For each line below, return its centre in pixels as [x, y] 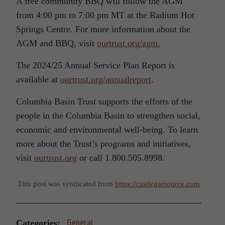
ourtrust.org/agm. [129, 43]
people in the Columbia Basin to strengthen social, [108, 116]
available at [38, 79]
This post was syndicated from [66, 184]
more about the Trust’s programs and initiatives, [103, 144]
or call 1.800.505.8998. [121, 158]
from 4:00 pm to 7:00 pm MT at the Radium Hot [105, 15]
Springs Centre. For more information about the [103, 29]
